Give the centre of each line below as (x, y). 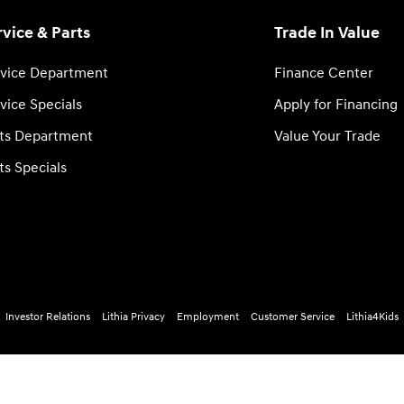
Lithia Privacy (133, 317)
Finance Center (324, 73)
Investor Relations (48, 317)
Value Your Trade (327, 137)
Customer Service (293, 317)
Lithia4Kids (372, 317)
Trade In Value (327, 33)
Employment (208, 317)
